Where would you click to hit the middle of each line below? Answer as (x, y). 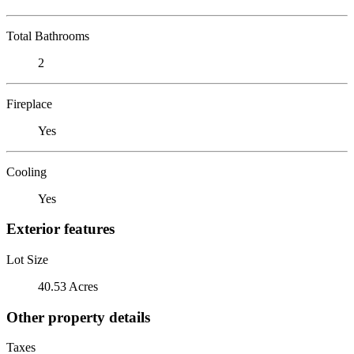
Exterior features (60, 229)
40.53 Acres (68, 286)
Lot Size (27, 259)
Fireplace (29, 104)
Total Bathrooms (48, 36)
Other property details (78, 317)
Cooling (26, 171)
